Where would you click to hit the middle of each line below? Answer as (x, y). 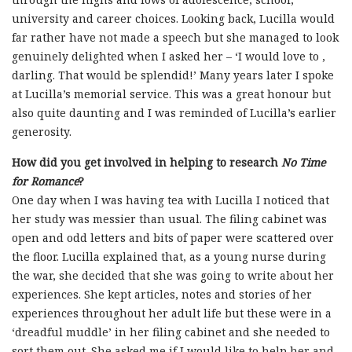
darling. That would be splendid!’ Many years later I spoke (173, 75)
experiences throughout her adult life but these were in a (172, 313)
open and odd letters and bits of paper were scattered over (173, 238)
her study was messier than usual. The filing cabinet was (169, 219)
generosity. (42, 132)
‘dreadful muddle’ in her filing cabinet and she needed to (171, 332)
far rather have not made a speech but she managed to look (175, 38)
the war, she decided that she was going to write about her (173, 276)
